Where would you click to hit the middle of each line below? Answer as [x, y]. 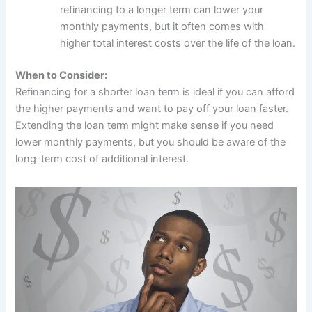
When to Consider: [62, 75]
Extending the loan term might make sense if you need [145, 125]
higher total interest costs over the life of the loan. [178, 43]
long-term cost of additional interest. [102, 158]
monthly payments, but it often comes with [162, 26]
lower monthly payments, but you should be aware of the [151, 142]
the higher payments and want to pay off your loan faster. [152, 108]
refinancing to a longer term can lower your [162, 9]
